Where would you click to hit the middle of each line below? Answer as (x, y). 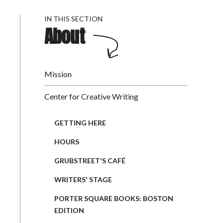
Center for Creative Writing (91, 96)
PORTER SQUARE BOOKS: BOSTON (114, 198)
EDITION (69, 210)
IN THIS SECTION (73, 18)
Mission (58, 74)
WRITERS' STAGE (83, 179)
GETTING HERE (80, 122)
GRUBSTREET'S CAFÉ (90, 160)
